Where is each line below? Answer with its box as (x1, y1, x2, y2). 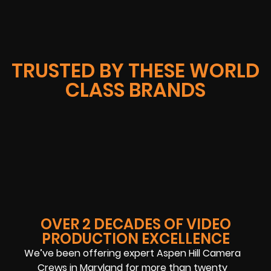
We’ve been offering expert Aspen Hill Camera (24, 246, 241, 261)
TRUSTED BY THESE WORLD (11, 57, 260, 85)
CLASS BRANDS (65, 76, 206, 104)
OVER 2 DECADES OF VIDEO (40, 214, 231, 235)
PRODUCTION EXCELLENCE (41, 229, 230, 249)
